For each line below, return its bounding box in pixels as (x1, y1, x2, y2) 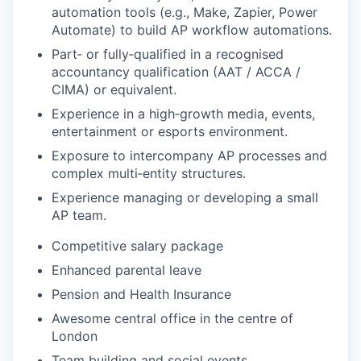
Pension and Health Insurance (52, 286, 231, 302)
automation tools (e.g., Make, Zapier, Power (52, 4, 317, 20)
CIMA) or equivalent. (52, 81, 176, 98)
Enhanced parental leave (52, 262, 201, 278)
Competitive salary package (52, 238, 223, 254)
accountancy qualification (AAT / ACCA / (52, 64, 301, 80)
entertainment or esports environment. (52, 123, 288, 139)
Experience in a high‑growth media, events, (52, 106, 315, 122)
